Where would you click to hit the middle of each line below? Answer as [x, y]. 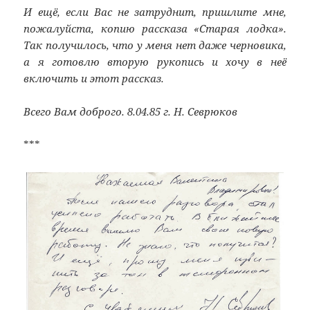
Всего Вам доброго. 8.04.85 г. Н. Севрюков [131, 112]
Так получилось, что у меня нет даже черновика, [155, 45]
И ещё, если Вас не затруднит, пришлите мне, [155, 12]
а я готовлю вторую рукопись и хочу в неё [155, 62]
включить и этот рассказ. [94, 79]
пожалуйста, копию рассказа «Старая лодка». [155, 29]
